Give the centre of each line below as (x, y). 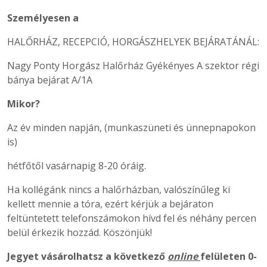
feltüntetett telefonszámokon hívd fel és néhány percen (132, 218)
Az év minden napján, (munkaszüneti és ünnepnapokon (131, 127)
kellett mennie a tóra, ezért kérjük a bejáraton (110, 204)
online (184, 256)
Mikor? (24, 103)
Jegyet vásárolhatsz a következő (87, 256)
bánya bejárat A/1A (50, 80)
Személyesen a (43, 18)
